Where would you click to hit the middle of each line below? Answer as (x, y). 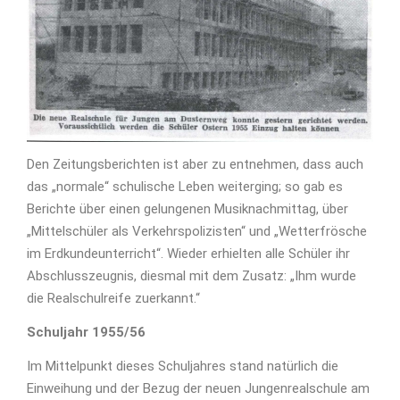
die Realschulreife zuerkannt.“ (113, 299)
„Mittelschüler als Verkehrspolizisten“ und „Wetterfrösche (197, 232)
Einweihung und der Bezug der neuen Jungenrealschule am (198, 389)
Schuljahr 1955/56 (86, 333)
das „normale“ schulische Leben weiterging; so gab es (185, 187)
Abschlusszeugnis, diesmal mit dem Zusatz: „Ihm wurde (192, 276)
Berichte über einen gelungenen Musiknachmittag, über (187, 209)
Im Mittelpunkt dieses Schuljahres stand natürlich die (183, 367)
